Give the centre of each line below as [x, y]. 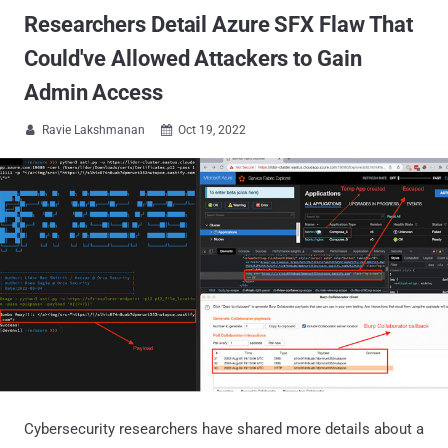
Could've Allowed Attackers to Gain [193, 58]
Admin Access [93, 92]
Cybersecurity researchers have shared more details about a [224, 428]
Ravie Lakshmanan [93, 130]
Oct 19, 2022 [212, 130]
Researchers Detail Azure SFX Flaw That [219, 24]
